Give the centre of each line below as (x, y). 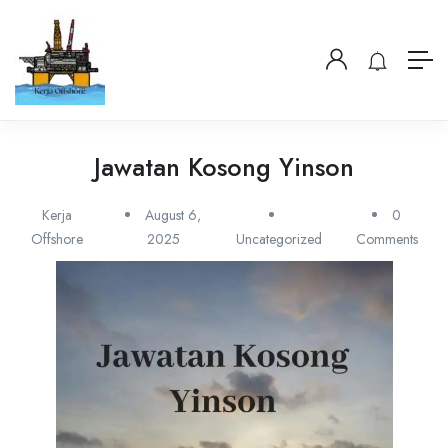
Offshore (56, 239)
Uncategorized (279, 239)
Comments (386, 239)
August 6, (173, 215)
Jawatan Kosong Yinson (224, 167)
